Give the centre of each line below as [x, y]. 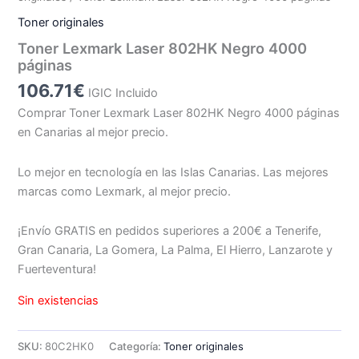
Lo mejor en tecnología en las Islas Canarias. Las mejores [173, 172]
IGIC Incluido [123, 93]
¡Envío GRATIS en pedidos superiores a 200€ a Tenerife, [170, 231]
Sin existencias [58, 300]
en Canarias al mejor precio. [93, 133]
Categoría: [137, 346]
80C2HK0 [70, 346]
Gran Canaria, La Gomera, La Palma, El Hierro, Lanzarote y [175, 250]
